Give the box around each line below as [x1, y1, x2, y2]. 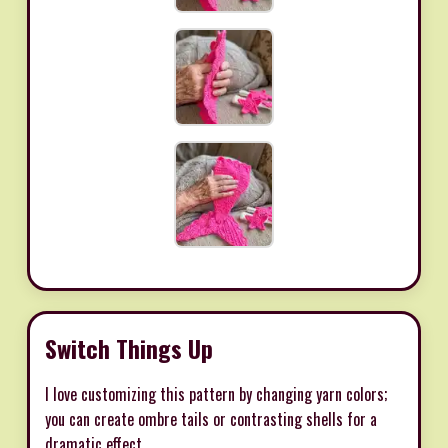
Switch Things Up [45, 330, 213, 367]
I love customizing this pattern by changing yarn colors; [45, 382, 387, 407]
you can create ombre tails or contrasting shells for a [45, 407, 377, 432]
